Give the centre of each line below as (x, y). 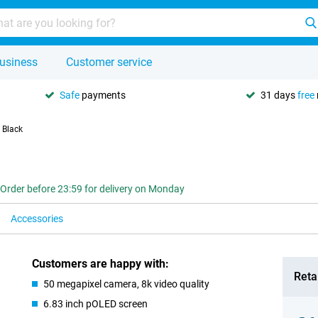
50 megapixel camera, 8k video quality (127, 284)
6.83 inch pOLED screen (96, 304)
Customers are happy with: (101, 264)
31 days (279, 95)
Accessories (37, 219)
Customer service (109, 62)
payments (103, 95)
